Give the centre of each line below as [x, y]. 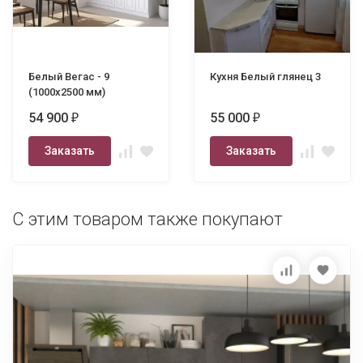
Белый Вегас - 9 [69, 77]
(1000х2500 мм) [67, 92]
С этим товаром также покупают [147, 219]
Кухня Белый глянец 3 [265, 77]
